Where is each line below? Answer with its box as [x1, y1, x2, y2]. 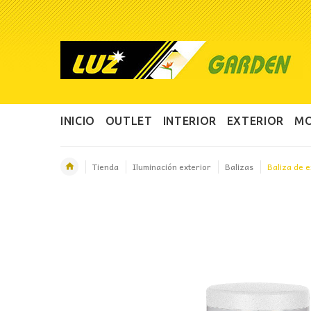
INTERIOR [162, 115, 217, 127]
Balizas [225, 160, 253, 174]
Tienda [92, 160, 119, 174]
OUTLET [105, 115, 153, 127]
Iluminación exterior [133, 160, 211, 174]
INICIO [60, 115, 95, 127]
